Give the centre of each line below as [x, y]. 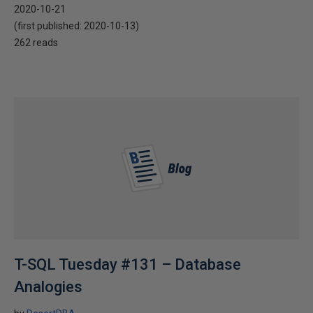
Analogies [48, 287]
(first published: [49, 26]
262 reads [36, 43]
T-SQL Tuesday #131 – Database [128, 264]
